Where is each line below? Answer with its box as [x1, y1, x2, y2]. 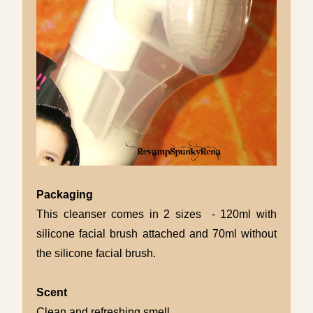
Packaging [36, 188, 93, 201]
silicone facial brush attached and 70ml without [36, 227, 277, 240]
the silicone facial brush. [36, 247, 156, 259]
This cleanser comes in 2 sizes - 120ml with [36, 208, 277, 220]
